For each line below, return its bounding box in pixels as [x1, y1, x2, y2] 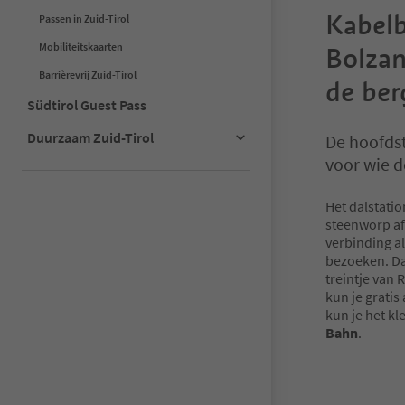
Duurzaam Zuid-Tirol [27, 127, 154, 146]
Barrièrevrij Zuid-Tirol [39, 67, 137, 81]
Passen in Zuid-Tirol [39, 11, 129, 25]
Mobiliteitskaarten [39, 39, 123, 53]
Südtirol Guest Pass [27, 95, 146, 114]
